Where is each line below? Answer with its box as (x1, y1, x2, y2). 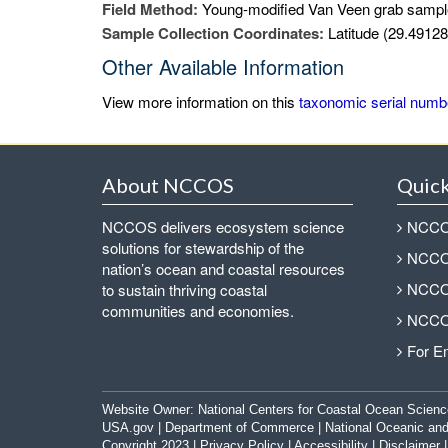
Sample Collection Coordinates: (102, 22, 328, 44)
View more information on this (102, 91, 299, 112)
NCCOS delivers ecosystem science (102, 216, 344, 238)
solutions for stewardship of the (102, 237, 304, 259)
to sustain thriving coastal (102, 279, 267, 301)
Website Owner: (102, 402, 198, 418)
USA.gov (102, 420, 154, 436)
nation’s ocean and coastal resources (102, 258, 345, 280)
